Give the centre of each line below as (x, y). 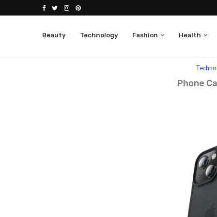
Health (190, 35)
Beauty (54, 35)
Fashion (145, 35)
